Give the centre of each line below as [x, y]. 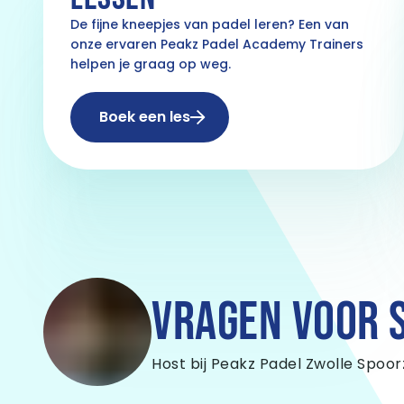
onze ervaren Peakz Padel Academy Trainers [217, 44]
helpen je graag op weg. [151, 64]
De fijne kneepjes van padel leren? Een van [210, 24]
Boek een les [145, 116]
